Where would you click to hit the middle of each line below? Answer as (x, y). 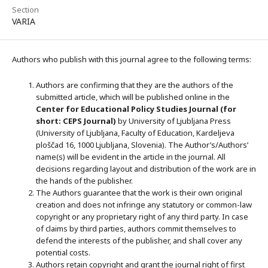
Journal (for (213, 109)
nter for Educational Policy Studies (118, 109)
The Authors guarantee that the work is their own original (139, 192)
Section (25, 9)
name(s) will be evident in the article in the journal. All (131, 156)
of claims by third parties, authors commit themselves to (136, 228)
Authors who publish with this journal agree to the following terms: (132, 59)
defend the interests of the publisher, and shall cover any (139, 240)
